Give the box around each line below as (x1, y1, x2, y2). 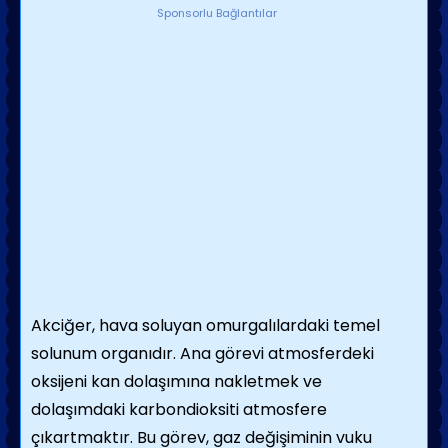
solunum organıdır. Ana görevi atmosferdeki (31, 342, 374, 365)
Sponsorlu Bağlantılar (156, 5, 277, 21)
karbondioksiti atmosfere (129, 398, 327, 421)
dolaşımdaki (31, 398, 129, 421)
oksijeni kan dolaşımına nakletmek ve (31, 370, 322, 393)
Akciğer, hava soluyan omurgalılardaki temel (31, 314, 380, 337)
